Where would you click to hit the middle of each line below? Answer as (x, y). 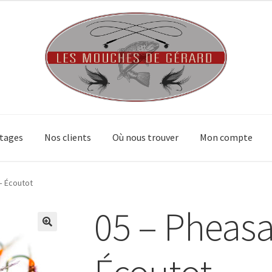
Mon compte (226, 138)
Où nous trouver (146, 138)
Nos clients (68, 138)
